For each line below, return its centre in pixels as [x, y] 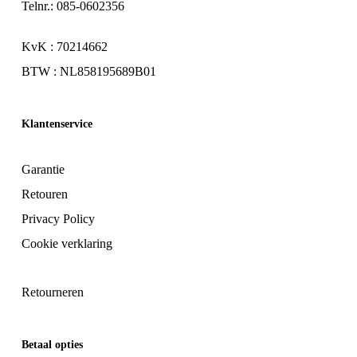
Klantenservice [57, 124]
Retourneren [52, 292]
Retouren [44, 194]
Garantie [43, 170]
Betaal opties [52, 345]
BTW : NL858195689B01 [88, 72]
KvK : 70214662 [64, 47]
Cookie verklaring [67, 244]
